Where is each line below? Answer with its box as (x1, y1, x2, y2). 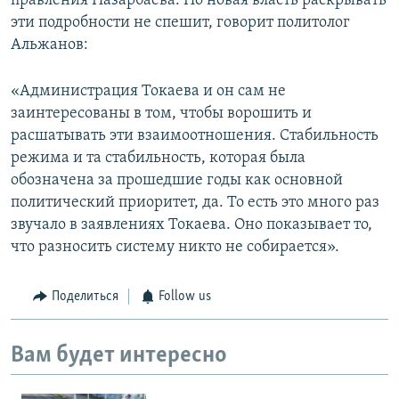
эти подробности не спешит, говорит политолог (11, 14, 350, 32)
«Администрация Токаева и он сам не (11, 83, 286, 101)
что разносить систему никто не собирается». (11, 239, 339, 256)
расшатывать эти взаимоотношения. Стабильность (11, 127, 379, 145)
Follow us (159, 289, 211, 305)
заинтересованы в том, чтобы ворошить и (11, 105, 312, 123)
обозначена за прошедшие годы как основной (11, 172, 343, 190)
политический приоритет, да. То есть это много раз (11, 194, 379, 212)
